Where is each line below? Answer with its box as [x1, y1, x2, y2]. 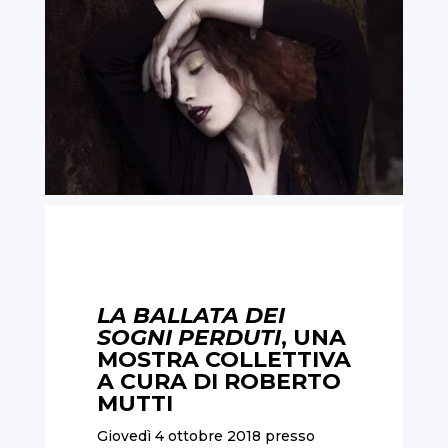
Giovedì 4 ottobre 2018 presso [96, 426, 315, 445]
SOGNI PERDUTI [96, 323, 281, 351]
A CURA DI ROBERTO [96, 367, 341, 395]
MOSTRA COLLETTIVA [96, 345, 351, 373]
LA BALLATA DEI [96, 301, 285, 329]
